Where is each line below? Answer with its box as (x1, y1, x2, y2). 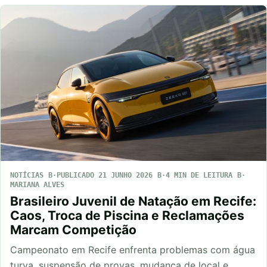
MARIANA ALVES (10, 180, 64, 189)
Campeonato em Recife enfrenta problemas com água (10, 243, 255, 256)
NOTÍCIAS (10, 170, 44, 179)
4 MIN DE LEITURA (166, 170, 232, 179)
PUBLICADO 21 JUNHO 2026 (57, 170, 153, 179)
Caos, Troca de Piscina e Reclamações (10, 207, 244, 223)
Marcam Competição (10, 222, 136, 237)
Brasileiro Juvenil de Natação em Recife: (10, 193, 256, 209)
